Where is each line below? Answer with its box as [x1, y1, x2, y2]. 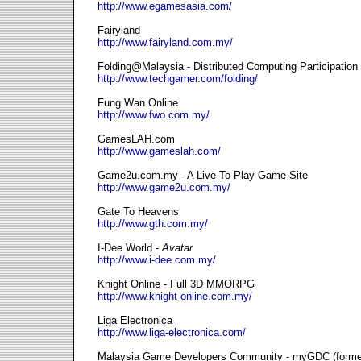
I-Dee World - [98, 242, 162, 254]
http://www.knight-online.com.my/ [98, 290, 252, 302]
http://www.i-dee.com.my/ [98, 254, 216, 266]
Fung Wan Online [98, 97, 178, 109]
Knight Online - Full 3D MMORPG [98, 278, 255, 290]
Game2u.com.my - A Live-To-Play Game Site [98, 169, 308, 181]
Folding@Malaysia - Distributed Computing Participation [98, 60, 358, 73]
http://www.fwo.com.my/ [98, 109, 210, 121]
